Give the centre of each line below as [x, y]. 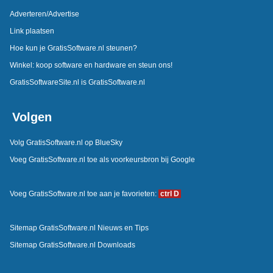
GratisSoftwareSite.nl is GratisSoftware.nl [77, 82]
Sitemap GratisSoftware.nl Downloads [72, 245]
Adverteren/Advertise [44, 14]
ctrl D [169, 193]
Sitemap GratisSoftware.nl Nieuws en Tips [79, 228]
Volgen [32, 117]
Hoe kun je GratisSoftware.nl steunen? [73, 48]
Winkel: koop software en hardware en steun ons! [91, 65]
